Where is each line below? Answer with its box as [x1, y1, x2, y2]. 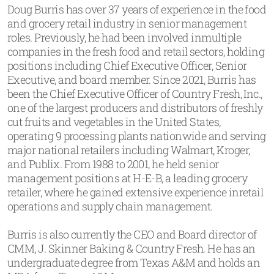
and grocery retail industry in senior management [7, 16, 247, 31]
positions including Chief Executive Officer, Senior [7, 58, 247, 73]
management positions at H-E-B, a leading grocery [7, 171, 248, 185]
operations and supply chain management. [7, 199, 213, 213]
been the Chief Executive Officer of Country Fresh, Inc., [7, 86, 262, 101]
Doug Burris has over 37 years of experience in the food [7, 2, 267, 17]
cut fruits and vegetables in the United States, [7, 114, 221, 129]
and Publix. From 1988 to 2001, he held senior [7, 157, 219, 171]
